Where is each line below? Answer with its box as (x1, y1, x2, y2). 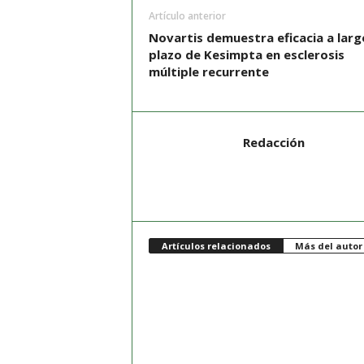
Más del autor (294, 240, 362, 252)
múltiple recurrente (148, 63, 269, 80)
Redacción (242, 134, 305, 150)
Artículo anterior (148, 9, 226, 23)
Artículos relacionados (161, 240, 271, 252)
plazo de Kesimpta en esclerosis (148, 46, 344, 63)
